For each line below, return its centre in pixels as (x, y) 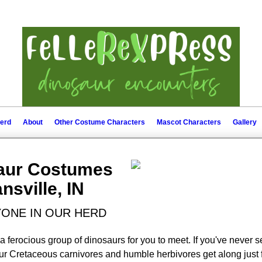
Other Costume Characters (99, 122)
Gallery (244, 122)
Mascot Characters (189, 122)
